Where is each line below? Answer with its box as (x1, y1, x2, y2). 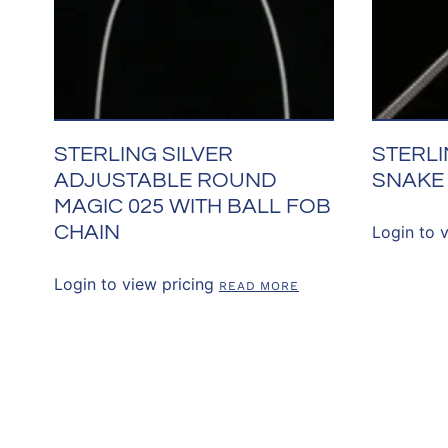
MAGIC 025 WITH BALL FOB (53, 194, 331, 218)
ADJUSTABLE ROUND (53, 168, 276, 192)
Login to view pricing (53, 273, 214, 294)
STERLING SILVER (53, 142, 233, 166)
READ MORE (218, 278, 300, 293)
